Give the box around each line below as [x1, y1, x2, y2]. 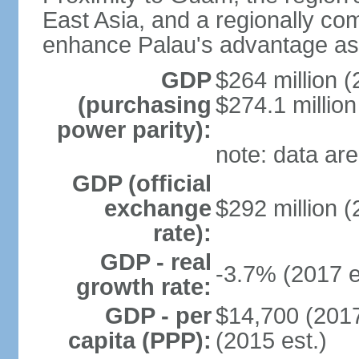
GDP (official [71, 171, 212, 196]
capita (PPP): [67, 328, 212, 353]
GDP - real [99, 249, 212, 275]
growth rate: [75, 274, 212, 300]
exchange [103, 196, 212, 221]
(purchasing [77, 92, 212, 118]
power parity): [56, 117, 212, 143]
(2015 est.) [215, 328, 327, 353]
